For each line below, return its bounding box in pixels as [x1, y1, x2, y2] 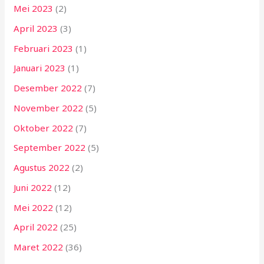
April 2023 [14, 22, 58, 34]
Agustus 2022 [14, 161, 70, 174]
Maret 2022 [14, 241, 64, 253]
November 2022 [14, 101, 84, 114]
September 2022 [14, 141, 86, 154]
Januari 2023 [14, 62, 66, 74]
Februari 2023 [14, 42, 74, 54]
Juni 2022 [14, 181, 52, 193]
